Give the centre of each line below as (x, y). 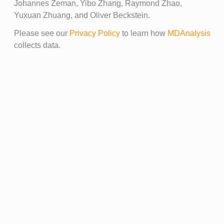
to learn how (143, 33)
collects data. (37, 45)
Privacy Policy (94, 33)
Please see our (41, 33)
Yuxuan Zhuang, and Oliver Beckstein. (82, 15)
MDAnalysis (189, 33)
